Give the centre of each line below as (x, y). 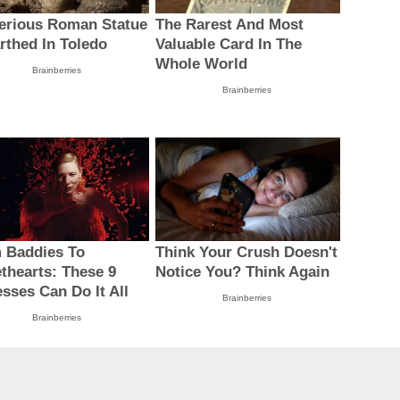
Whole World (201, 63)
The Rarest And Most (229, 24)
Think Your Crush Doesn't (246, 253)
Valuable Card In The (228, 44)
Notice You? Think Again (242, 272)
